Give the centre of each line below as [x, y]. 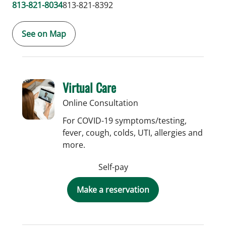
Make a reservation [113, 189]
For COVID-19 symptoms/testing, [125, 120]
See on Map [44, 34]
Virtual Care [89, 87]
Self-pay [113, 167]
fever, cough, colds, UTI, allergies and [133, 132]
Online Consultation [100, 103]
